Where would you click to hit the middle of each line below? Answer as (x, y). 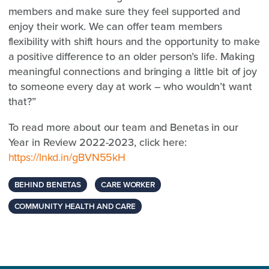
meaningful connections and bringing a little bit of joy (132, 71)
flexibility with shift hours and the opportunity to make (134, 41)
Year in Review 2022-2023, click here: (99, 142)
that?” (22, 101)
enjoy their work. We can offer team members (115, 26)
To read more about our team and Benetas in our (123, 127)
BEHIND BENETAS (48, 185)
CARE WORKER (128, 185)
